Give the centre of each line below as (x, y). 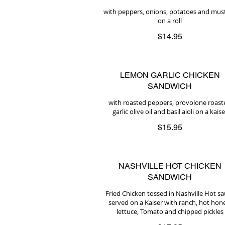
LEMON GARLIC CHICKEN (170, 75)
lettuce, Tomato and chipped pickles (170, 211)
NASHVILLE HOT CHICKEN (170, 166)
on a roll (170, 21)
